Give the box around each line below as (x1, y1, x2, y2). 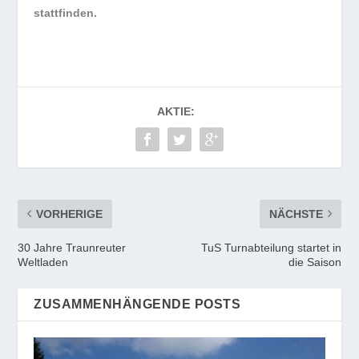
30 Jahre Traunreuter (18, 240, 127, 254)
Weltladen (18, 255, 69, 268)
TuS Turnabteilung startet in (200, 240, 341, 254)
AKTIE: (156, 104, 195, 118)
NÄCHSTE (268, 207, 323, 220)
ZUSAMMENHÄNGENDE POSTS (34, 296, 241, 311)
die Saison (288, 255, 341, 268)
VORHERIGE (36, 207, 103, 220)
